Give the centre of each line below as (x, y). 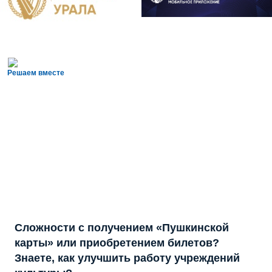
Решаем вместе (36, 73)
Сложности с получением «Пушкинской (122, 228)
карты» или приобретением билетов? (117, 243)
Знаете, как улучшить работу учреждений (127, 258)
